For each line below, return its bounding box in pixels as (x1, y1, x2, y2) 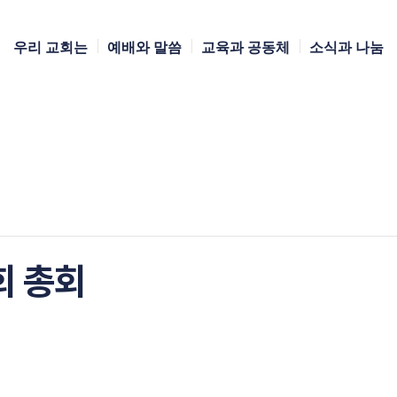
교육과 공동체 (201, 37, 290, 56)
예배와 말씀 (107, 37, 182, 56)
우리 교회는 (13, 37, 88, 56)
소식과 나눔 (309, 37, 384, 56)
